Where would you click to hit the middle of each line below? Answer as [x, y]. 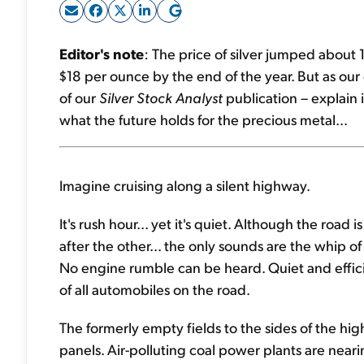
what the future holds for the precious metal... [204, 119]
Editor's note [102, 53]
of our [79, 97]
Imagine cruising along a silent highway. [185, 185]
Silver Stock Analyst [161, 97]
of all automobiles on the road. [155, 289]
